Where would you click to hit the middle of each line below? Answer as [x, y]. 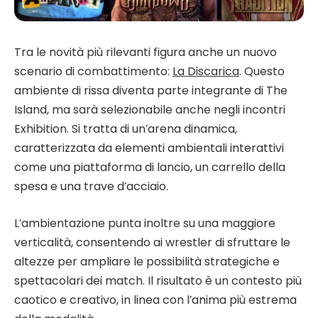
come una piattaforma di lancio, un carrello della [150, 167]
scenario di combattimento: [93, 71]
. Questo [262, 71]
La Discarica [206, 71]
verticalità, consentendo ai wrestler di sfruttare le [152, 242]
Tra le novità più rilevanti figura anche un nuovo [146, 52]
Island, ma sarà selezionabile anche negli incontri [150, 109]
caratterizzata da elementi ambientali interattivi [149, 148]
